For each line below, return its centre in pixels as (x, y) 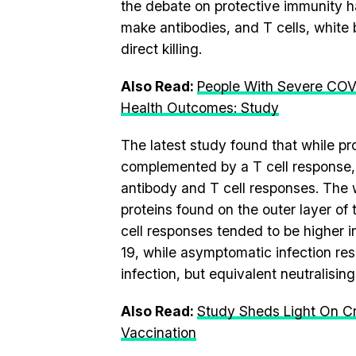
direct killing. (161, 49)
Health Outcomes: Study (200, 108)
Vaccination (159, 333)
